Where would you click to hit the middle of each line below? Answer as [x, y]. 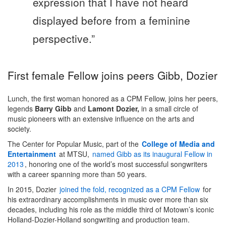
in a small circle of [169, 109]
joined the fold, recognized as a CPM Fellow [130, 189]
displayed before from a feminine [111, 20]
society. [19, 129]
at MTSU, [74, 154]
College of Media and [178, 144]
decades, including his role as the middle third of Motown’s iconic [111, 210]
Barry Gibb [53, 109]
